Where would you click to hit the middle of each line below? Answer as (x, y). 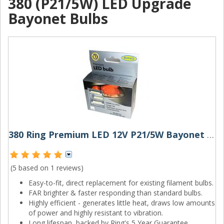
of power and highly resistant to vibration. (96, 213)
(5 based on (30, 168)
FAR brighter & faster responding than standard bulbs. (115, 193)
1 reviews (66, 168)
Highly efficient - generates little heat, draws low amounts (122, 203)
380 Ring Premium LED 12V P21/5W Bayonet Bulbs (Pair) (210, 134)
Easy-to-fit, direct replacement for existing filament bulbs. (121, 183)
